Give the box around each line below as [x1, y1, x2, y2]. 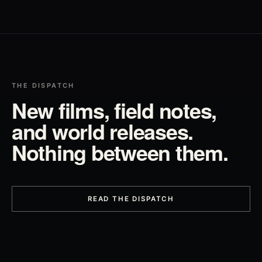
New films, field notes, [12, 95, 217, 125]
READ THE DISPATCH [87, 194, 175, 203]
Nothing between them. [12, 137, 228, 167]
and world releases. [12, 116, 194, 146]
